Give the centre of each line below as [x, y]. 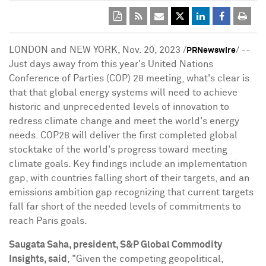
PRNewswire [211, 50]
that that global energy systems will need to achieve [123, 93]
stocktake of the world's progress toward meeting [118, 150]
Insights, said [38, 259]
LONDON [28, 50]
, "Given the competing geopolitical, [145, 259]
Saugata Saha [39, 245]
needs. [25, 135]
